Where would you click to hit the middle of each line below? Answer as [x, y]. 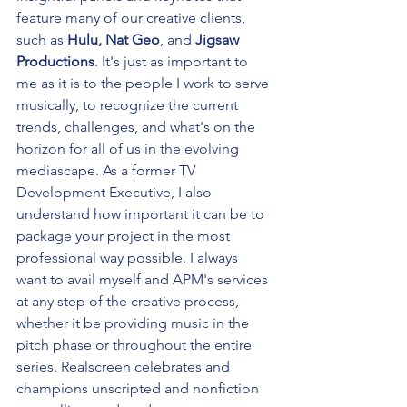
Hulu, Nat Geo [114, 39]
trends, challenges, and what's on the [138, 126]
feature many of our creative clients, [133, 17]
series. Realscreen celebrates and [125, 366]
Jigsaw [219, 39]
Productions [55, 61]
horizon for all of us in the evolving [129, 148]
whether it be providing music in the [134, 323]
